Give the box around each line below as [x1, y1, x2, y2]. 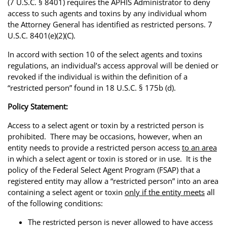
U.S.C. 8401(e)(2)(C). [8, 30, 75, 41]
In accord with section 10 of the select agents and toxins [8, 49, 202, 59]
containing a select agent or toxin [8, 186, 125, 197]
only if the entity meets [125, 186, 205, 197]
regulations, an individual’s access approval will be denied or [8, 60, 218, 70]
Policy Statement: [8, 101, 68, 111]
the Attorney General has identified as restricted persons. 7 [8, 19, 212, 29]
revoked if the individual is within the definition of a [8, 71, 187, 82]
